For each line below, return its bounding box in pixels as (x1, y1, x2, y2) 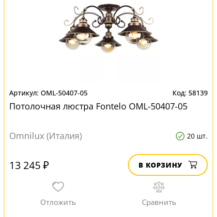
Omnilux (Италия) (9, 130, 82, 141)
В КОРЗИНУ (139, 160, 183, 170)
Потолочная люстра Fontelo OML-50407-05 (9, 100, 187, 112)
